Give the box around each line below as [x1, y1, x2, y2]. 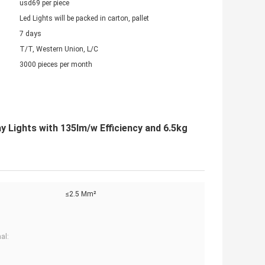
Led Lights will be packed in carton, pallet [20, 14, 149, 23]
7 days [20, 30, 41, 38]
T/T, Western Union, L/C [20, 45, 98, 54]
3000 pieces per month [20, 60, 92, 69]
